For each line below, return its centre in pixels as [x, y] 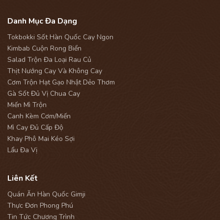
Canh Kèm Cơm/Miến [39, 116]
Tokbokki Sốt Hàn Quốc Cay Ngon [60, 37]
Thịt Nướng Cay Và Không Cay [55, 71]
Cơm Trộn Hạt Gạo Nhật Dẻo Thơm [61, 82]
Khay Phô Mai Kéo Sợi [41, 139]
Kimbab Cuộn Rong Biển [44, 49]
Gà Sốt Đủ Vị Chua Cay [44, 94]
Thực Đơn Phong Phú [40, 206]
